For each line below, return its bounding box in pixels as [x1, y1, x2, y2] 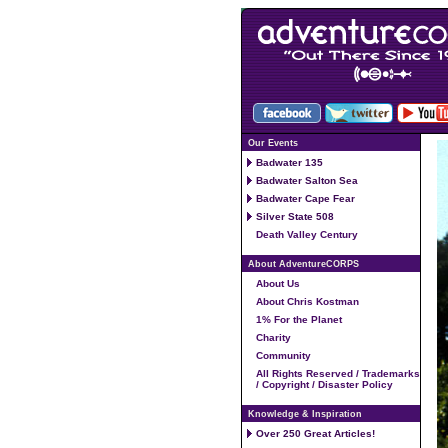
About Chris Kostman [256, 296, 359, 308]
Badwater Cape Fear [256, 193, 355, 204]
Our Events [248, 138, 298, 148]
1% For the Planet [256, 314, 342, 326]
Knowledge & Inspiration [248, 409, 362, 420]
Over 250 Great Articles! [256, 428, 375, 440]
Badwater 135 [256, 157, 323, 168]
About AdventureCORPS [248, 259, 359, 270]
